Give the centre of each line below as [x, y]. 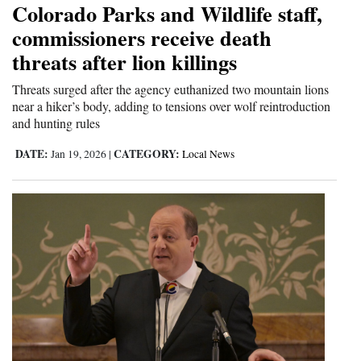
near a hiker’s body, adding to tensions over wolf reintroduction [171, 106]
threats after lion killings [124, 61]
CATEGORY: [147, 154]
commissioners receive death [142, 37]
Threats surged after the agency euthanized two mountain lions [170, 89]
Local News [208, 154]
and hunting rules [56, 122]
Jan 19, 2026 [79, 154]
